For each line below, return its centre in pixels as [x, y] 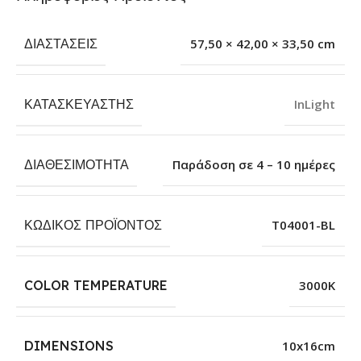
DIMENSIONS [69, 346]
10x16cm [309, 346]
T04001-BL [303, 225]
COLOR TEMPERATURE [96, 286]
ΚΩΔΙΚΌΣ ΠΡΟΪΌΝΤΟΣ [93, 225]
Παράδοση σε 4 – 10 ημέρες [254, 165]
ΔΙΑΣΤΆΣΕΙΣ [61, 44]
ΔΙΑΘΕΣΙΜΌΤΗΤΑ [77, 165]
